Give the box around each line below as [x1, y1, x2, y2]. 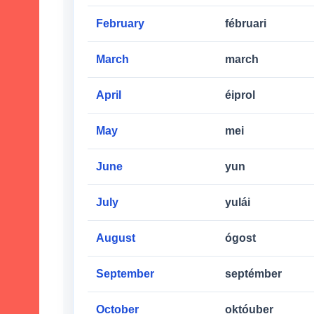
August [96, 231, 135, 244]
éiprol [225, 88, 255, 101]
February [96, 17, 144, 29]
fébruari [225, 17, 266, 29]
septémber [225, 267, 282, 280]
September [96, 267, 154, 280]
